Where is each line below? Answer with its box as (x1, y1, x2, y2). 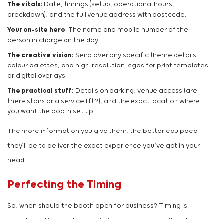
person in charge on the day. (7, 37, 99, 44)
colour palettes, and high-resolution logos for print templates (7, 62, 208, 70)
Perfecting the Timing (7, 178, 122, 191)
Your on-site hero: (7, 26, 67, 34)
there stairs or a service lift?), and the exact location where (7, 98, 200, 106)
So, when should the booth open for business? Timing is (7, 202, 187, 210)
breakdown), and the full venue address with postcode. (7, 11, 186, 19)
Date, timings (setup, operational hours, (43, 1, 174, 9)
